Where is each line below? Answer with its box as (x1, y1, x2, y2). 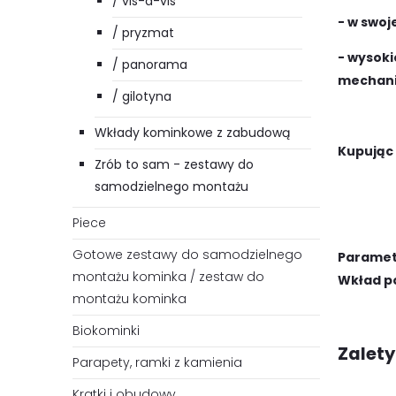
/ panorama (112, 56, 187, 74)
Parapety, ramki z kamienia (72, 354, 242, 372)
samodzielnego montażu (95, 178, 248, 196)
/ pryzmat (112, 24, 174, 42)
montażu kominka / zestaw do (72, 268, 264, 286)
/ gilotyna (112, 88, 171, 106)
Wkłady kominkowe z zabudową (95, 124, 290, 142)
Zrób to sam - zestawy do (95, 156, 254, 174)
